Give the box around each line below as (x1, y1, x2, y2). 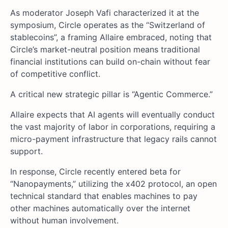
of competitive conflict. (10, 69, 100, 79)
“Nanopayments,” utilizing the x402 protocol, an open (10, 179, 217, 189)
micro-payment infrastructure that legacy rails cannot (10, 134, 217, 145)
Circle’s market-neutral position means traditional (10, 44, 200, 55)
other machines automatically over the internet (10, 203, 190, 214)
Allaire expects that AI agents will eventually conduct (10, 109, 215, 120)
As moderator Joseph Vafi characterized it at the (10, 8, 199, 18)
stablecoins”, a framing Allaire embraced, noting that (10, 32, 212, 43)
